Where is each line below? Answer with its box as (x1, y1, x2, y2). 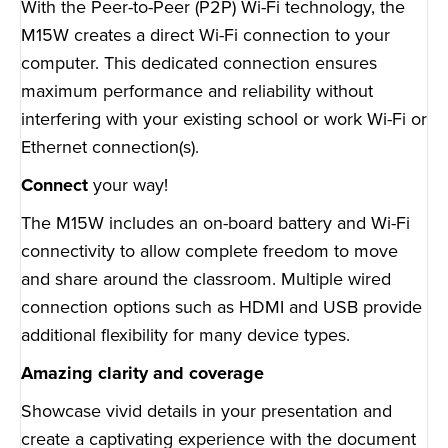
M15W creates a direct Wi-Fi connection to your (21, 24, 390, 47)
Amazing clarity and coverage (21, 362, 264, 385)
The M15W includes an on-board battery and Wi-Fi (21, 212, 410, 235)
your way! (93, 174, 168, 197)
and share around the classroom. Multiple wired (21, 268, 391, 291)
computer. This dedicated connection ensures (21, 52, 377, 75)
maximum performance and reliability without (21, 80, 373, 103)
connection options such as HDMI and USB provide (21, 296, 422, 319)
